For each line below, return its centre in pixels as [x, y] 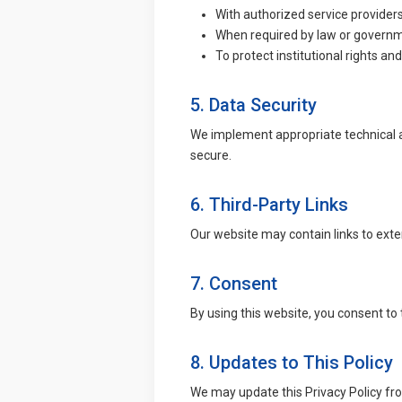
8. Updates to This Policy [292, 362]
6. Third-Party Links [269, 204]
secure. [211, 155]
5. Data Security [253, 105]
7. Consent [234, 283]
